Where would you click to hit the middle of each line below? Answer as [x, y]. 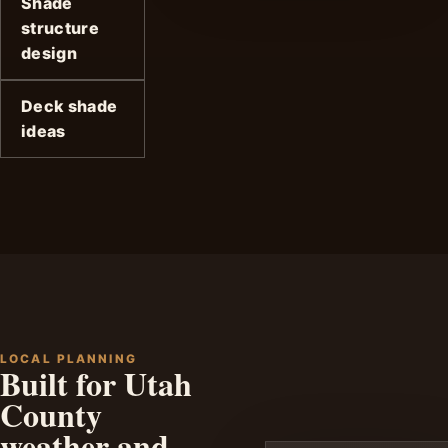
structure [60, 27]
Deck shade [69, 105]
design [49, 52]
